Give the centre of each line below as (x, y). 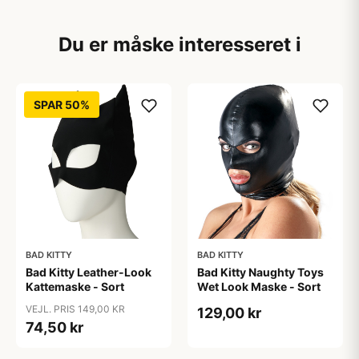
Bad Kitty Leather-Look (89, 272)
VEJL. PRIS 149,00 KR (75, 309)
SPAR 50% (62, 105)
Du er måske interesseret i (179, 44)
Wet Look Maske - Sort (259, 286)
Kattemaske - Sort (75, 286)
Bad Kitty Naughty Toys (260, 272)
